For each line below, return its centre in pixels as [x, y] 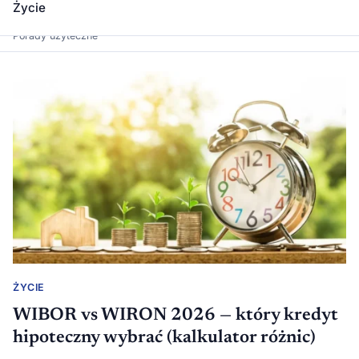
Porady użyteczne [55, 35]
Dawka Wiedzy [73, 20]
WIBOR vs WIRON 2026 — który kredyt [175, 316]
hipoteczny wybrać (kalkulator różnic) [164, 339]
